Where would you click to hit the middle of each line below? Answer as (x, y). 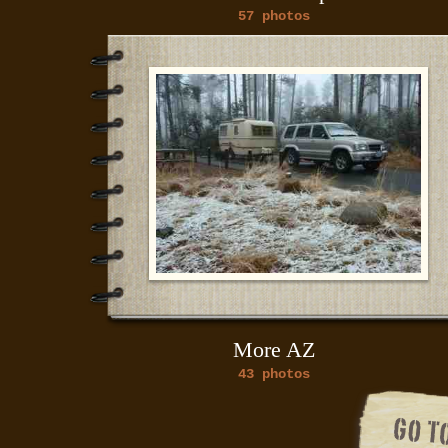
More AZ (274, 349)
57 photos (274, 16)
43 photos (274, 374)
